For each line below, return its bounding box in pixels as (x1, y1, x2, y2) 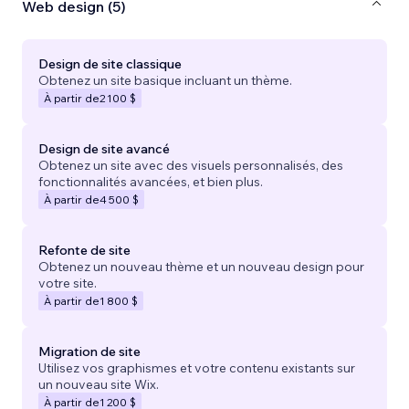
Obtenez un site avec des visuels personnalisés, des (38, 157, 343, 174)
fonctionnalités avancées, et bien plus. (38, 173, 263, 191)
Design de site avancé (38, 141, 170, 158)
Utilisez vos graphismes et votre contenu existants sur (38, 360, 355, 377)
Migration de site (38, 343, 141, 361)
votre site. (38, 275, 97, 292)
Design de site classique (38, 56, 182, 73)
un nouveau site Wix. (38, 376, 159, 393)
